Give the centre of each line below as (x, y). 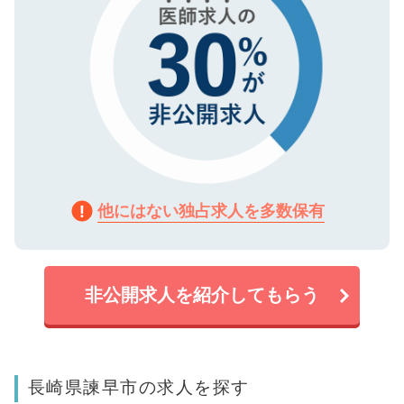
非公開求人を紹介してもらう (202, 295)
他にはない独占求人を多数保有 (211, 211)
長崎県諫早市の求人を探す (138, 387)
